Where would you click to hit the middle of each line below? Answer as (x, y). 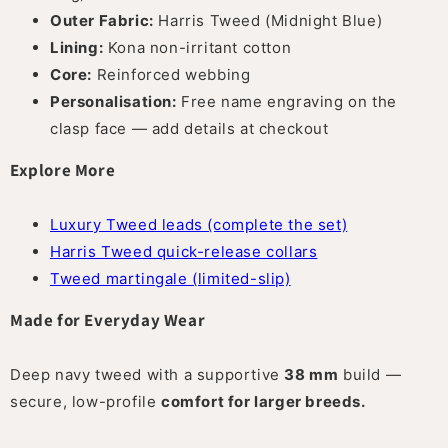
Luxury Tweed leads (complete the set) (199, 224)
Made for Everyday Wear (108, 319)
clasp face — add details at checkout (189, 128)
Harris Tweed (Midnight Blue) (268, 20)
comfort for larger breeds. (263, 401)
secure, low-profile (85, 401)
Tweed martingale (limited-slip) (170, 278)
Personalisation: (113, 101)
